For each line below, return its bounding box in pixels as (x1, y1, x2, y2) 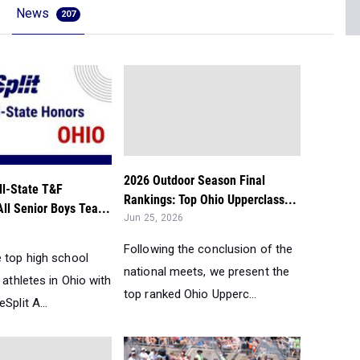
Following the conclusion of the (124, 242, 293, 256)
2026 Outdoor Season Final (124, 173, 265, 188)
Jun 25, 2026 (124, 212, 184, 223)
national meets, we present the (124, 264, 290, 279)
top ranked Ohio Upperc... (124, 287, 257, 301)
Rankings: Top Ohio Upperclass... (124, 192, 297, 207)
